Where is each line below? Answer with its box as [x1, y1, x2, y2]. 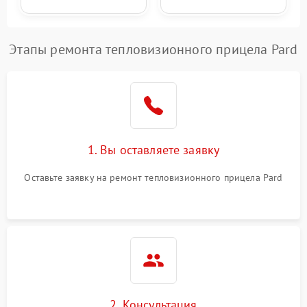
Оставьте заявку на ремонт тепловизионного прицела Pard [24, 171, 283, 184]
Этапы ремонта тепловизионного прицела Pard [9, 40, 298, 59]
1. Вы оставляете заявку [87, 142, 220, 158]
